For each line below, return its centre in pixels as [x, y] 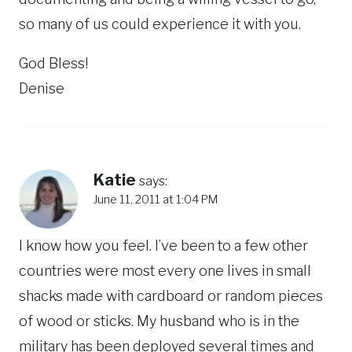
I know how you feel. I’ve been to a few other [163, 246]
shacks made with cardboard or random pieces [171, 296]
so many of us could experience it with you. [160, 24]
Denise [42, 88]
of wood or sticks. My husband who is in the [159, 321]
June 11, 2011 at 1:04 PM [156, 199]
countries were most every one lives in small [165, 271]
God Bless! [53, 63]
